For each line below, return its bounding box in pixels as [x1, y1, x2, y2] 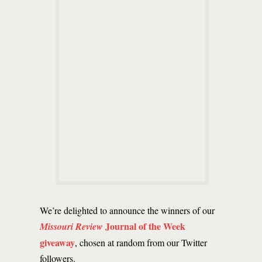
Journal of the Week [103, 219, 185, 233]
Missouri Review [40, 220, 103, 233]
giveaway [40, 236, 75, 249]
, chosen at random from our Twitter [75, 236, 207, 249]
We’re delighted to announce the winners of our [40, 204, 215, 216]
